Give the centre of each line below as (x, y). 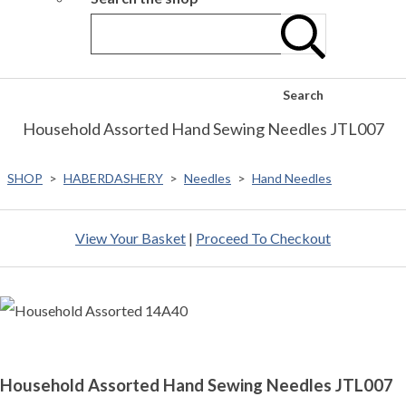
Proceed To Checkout (263, 238)
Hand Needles (292, 179)
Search (303, 95)
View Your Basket (130, 238)
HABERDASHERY (113, 179)
